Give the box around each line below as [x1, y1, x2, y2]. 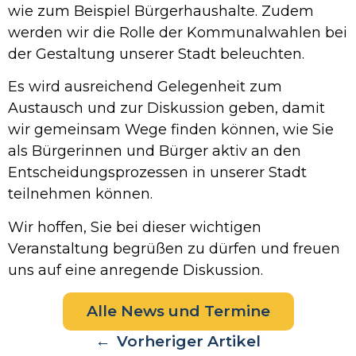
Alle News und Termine [86, 301, 270, 320]
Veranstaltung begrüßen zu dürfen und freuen [8, 239, 340, 257]
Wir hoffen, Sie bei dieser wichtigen [8, 218, 261, 236]
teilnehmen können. [8, 185, 153, 203]
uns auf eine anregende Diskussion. [8, 261, 263, 279]
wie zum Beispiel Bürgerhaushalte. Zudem [8, 2, 314, 20]
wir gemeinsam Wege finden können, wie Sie [8, 121, 334, 139]
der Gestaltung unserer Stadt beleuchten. [8, 44, 304, 63]
